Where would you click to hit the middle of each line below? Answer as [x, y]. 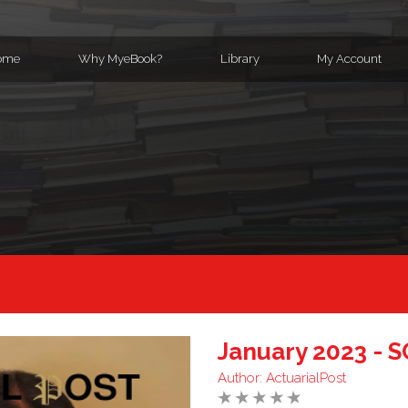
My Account [350, 59]
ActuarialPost [306, 377]
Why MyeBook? [121, 59]
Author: [242, 377]
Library [240, 59]
